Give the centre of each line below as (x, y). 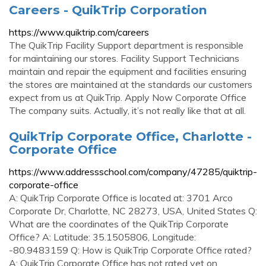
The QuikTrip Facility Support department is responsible (126, 45)
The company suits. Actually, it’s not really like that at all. (127, 110)
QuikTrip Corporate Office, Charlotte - (130, 136)
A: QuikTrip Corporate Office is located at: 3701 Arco (121, 198)
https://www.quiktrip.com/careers (79, 32)
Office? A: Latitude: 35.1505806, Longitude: (102, 237)
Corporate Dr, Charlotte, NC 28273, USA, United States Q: (133, 211)
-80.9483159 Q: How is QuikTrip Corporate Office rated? (130, 250)
